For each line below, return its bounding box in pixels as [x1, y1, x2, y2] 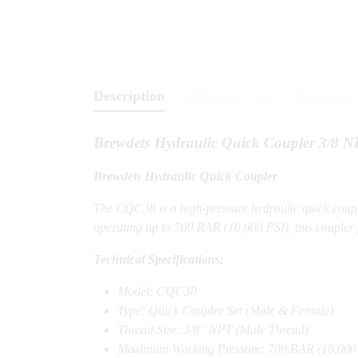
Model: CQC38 [117, 284, 197, 299]
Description [93, 88, 165, 105]
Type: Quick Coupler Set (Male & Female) [117, 304, 333, 318]
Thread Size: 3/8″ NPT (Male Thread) [117, 323, 308, 337]
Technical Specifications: [93, 253, 224, 267]
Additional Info [180, 88, 275, 105]
